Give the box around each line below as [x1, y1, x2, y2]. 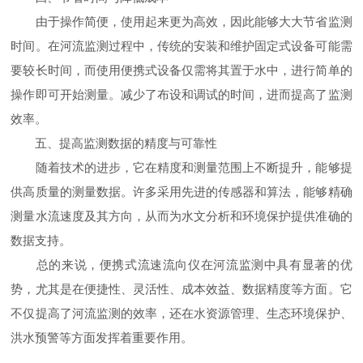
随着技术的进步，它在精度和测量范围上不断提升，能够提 [11, 160, 352, 174]
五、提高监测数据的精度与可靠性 [11, 136, 218, 150]
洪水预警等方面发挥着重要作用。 [11, 331, 194, 344]
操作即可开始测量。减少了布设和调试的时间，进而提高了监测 [11, 88, 352, 101]
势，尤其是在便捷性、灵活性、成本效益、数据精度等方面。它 [11, 282, 352, 296]
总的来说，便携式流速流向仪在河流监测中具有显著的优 [11, 258, 352, 271]
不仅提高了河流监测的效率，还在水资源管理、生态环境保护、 [11, 306, 352, 320]
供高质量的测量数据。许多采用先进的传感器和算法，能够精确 [11, 185, 352, 199]
